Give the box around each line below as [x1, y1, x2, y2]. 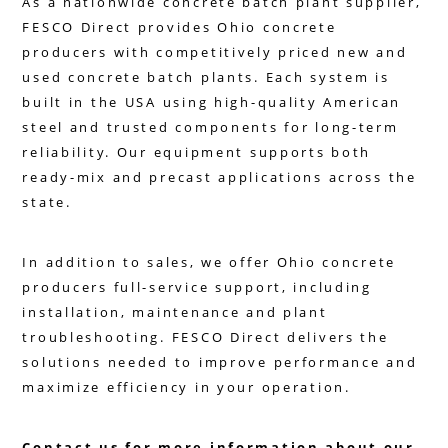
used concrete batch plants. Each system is [22, 68, 390, 86]
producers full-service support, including [22, 278, 372, 296]
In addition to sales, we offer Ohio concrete [22, 253, 397, 271]
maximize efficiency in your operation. [22, 378, 351, 396]
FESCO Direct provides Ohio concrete [22, 18, 337, 36]
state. [22, 193, 72, 211]
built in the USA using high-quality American [22, 93, 402, 111]
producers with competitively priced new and [22, 43, 408, 61]
